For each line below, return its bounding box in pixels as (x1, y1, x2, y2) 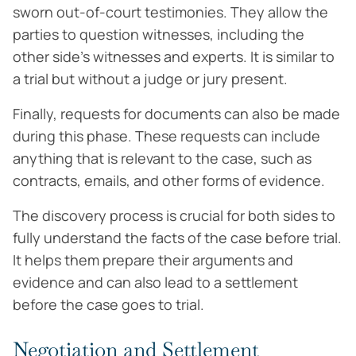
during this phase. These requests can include (13, 126, 320, 145)
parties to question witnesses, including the (13, 25, 304, 44)
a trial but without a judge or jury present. (13, 69, 288, 88)
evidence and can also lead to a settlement (13, 273, 298, 292)
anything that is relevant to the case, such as (13, 149, 311, 168)
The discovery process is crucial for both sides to (13, 206, 335, 225)
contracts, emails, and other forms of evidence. (13, 171, 325, 190)
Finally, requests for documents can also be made (13, 104, 340, 123)
